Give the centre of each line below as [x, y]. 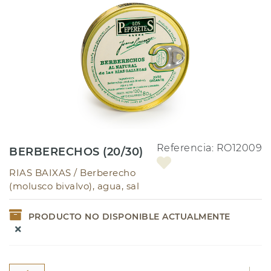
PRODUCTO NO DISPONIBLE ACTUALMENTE [129, 216]
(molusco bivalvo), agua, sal [74, 186]
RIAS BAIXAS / [44, 172]
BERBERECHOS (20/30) [76, 152]
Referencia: [186, 148]
